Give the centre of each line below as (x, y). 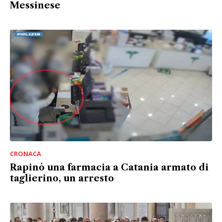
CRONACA (26, 154)
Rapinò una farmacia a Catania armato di (109, 168)
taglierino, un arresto (62, 179)
